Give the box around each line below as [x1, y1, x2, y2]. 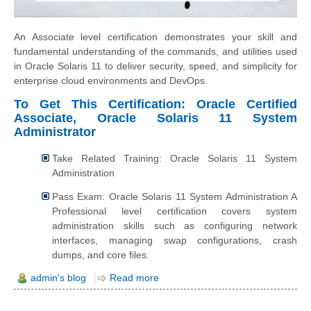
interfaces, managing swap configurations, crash [52, 234, 297, 246]
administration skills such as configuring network [52, 219, 297, 231]
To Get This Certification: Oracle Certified [14, 96, 297, 111]
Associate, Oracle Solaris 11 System [14, 110, 297, 125]
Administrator [14, 124, 96, 139]
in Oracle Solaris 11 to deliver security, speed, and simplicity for [14, 60, 297, 72]
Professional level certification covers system [52, 205, 297, 217]
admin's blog [31, 273, 86, 284]
